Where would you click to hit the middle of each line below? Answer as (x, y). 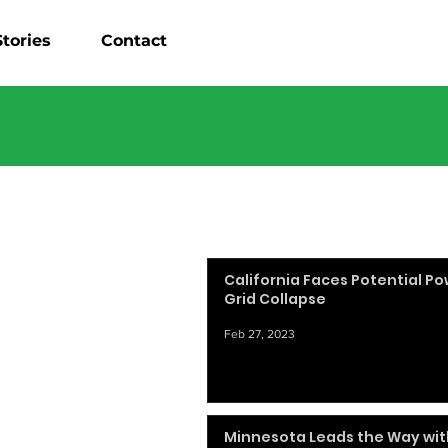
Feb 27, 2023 (259, 334)
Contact (133, 40)
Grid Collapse (275, 299)
